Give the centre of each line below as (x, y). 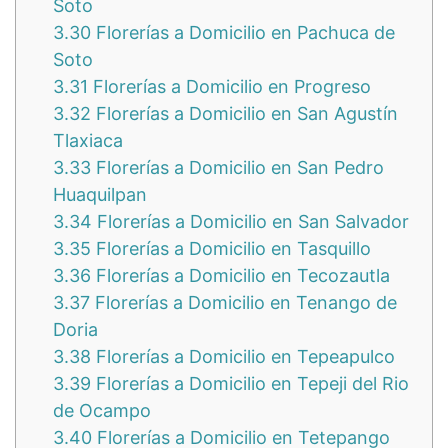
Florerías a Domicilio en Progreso (229, 87)
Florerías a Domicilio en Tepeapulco (243, 357)
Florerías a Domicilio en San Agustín (244, 114)
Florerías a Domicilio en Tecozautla (240, 276)
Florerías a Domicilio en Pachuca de (243, 33)
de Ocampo (102, 411)
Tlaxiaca (88, 141)
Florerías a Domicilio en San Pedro (237, 168)
